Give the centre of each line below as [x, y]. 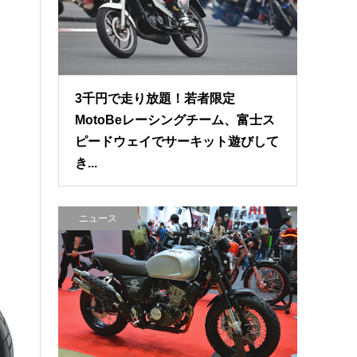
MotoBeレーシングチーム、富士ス [175, 120]
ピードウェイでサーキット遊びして [177, 142]
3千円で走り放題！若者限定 [155, 99]
